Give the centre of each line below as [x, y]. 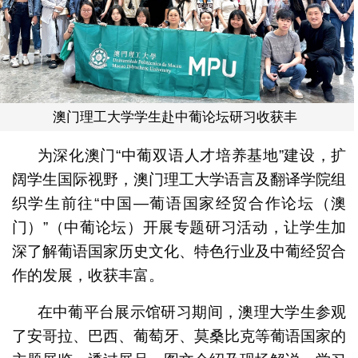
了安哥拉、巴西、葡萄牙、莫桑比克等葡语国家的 [179, 336]
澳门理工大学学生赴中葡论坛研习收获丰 [175, 117]
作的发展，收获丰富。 [88, 275]
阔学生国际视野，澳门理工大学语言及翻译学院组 [179, 179]
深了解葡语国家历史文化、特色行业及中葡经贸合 [179, 251]
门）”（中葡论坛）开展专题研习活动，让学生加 [179, 227]
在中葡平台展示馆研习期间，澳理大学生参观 [192, 312]
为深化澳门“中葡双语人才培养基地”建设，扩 [192, 155]
